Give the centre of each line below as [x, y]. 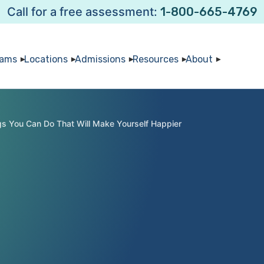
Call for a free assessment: [83, 12]
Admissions [100, 59]
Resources [155, 59]
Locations [46, 59]
